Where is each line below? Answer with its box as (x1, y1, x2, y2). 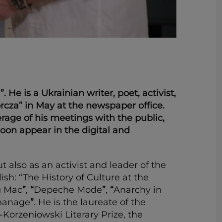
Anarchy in (113, 184, 162, 195)
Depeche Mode (34, 184, 102, 195)
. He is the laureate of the (34, 196, 146, 208)
